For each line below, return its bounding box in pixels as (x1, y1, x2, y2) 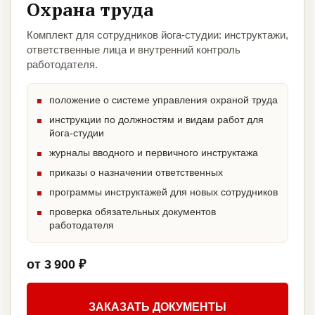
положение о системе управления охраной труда (49, 94, 278, 106)
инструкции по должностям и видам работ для (49, 114, 264, 126)
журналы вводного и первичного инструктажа (49, 147, 258, 159)
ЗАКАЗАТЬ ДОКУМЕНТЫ (89, 301, 226, 314)
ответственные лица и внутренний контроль (27, 44, 240, 56)
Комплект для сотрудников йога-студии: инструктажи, (27, 29, 288, 41)
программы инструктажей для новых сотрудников (49, 186, 278, 198)
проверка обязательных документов (49, 206, 216, 218)
